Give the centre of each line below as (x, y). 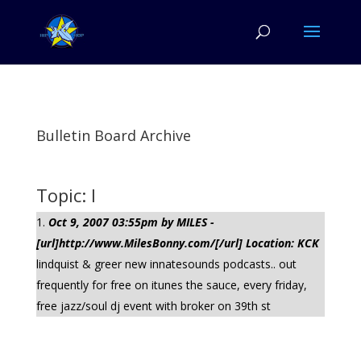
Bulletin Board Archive (113, 135)
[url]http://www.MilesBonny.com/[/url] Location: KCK (177, 243)
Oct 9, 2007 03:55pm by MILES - (131, 222)
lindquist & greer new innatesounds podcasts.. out (166, 264)
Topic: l (66, 195)
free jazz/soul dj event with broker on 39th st (153, 306)
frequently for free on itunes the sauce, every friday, (171, 285)
